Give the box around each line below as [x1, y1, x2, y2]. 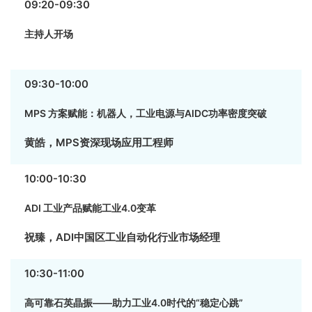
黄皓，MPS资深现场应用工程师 [24, 136, 173, 149]
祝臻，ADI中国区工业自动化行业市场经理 [24, 231, 220, 244]
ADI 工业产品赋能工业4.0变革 [24, 202, 156, 214]
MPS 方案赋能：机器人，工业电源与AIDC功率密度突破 [24, 107, 267, 119]
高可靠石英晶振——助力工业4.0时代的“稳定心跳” [24, 297, 243, 309]
